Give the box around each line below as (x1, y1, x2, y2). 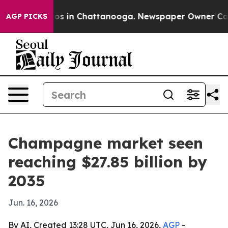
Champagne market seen (8, 133, 203, 153)
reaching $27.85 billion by (8, 152, 207, 172)
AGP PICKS (6, 12, 47, 21)
